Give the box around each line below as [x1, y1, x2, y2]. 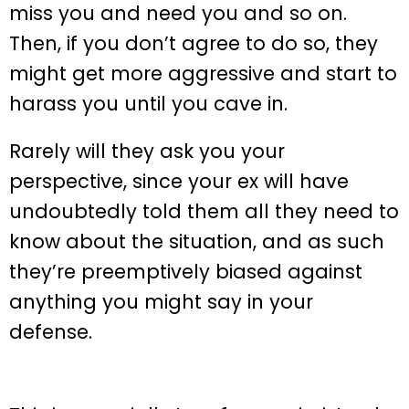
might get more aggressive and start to [9, 60, 397, 88]
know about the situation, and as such [9, 228, 384, 256]
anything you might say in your [9, 288, 313, 316]
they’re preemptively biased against [9, 258, 362, 286]
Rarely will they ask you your [9, 138, 285, 165]
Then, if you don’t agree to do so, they [9, 30, 378, 58]
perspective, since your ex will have [9, 168, 349, 195]
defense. [9, 319, 92, 346]
